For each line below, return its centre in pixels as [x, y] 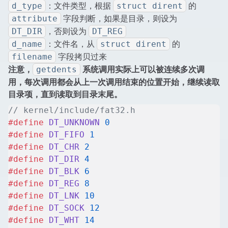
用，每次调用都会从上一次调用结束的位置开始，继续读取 [114, 82]
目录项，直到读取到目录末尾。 [65, 94]
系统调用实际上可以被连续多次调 [142, 69]
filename [32, 57]
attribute [35, 19]
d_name [27, 44]
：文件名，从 [71, 44]
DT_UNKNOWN [72, 123]
